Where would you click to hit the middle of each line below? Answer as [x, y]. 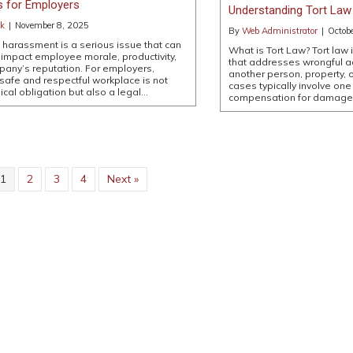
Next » [123, 179]
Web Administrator [279, 31]
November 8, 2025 [52, 25]
